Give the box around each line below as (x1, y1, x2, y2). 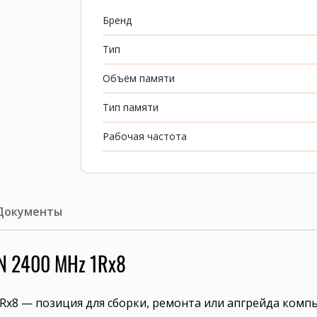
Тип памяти (103, 100, 158, 114)
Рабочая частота (103, 129, 187, 143)
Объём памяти (103, 71, 175, 85)
